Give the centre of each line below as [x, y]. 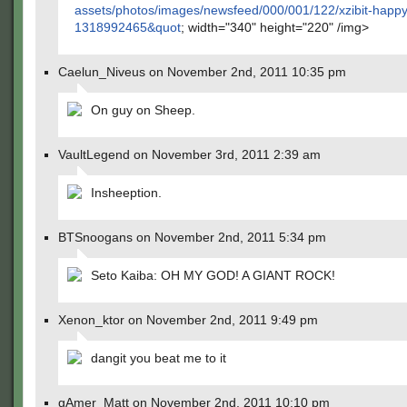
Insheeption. [126, 193]
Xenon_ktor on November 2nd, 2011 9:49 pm [188, 320]
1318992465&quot [128, 27]
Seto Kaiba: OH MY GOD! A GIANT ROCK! [213, 275]
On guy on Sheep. [143, 110]
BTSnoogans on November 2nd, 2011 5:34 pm [192, 237]
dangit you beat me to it [159, 358]
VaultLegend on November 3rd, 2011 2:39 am [189, 154]
